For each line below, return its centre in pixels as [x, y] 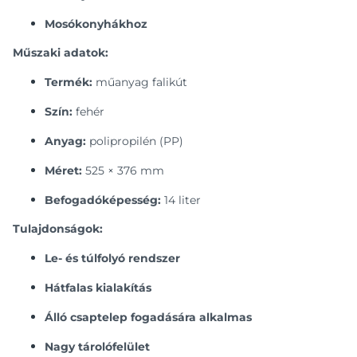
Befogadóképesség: [103, 200]
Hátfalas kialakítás [98, 288]
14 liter [181, 200]
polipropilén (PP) [135, 141]
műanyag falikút [140, 82]
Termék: [69, 82]
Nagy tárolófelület [97, 347]
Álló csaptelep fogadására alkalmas [148, 317]
